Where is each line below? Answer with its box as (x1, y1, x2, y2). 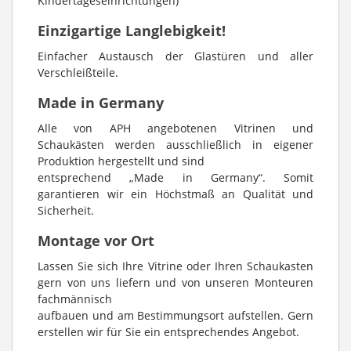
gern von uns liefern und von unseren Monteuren (38, 274, 313, 290)
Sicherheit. (38, 202, 94, 218)
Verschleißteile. (38, 64, 118, 80)
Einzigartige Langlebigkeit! (38, 20, 226, 40)
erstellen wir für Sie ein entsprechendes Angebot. (38, 324, 299, 339)
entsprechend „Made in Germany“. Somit (38, 169, 313, 185)
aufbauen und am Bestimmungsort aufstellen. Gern (38, 307, 313, 323)
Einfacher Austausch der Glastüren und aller (38, 48, 313, 63)
